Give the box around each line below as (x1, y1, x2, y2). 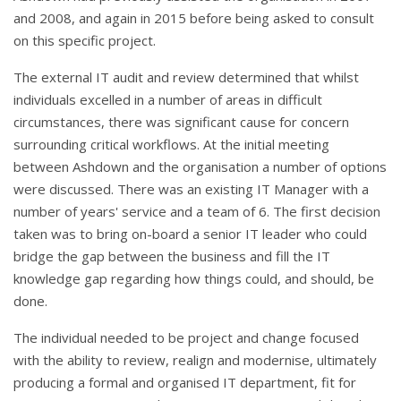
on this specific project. (13, 31, 156, 50)
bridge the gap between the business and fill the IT (13, 247, 330, 266)
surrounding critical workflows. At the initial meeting (13, 135, 329, 154)
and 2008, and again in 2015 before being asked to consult (13, 9, 374, 28)
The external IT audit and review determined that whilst (13, 68, 359, 87)
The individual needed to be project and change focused (13, 328, 359, 347)
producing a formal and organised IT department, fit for (13, 373, 356, 392)
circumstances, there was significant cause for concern (13, 113, 349, 132)
